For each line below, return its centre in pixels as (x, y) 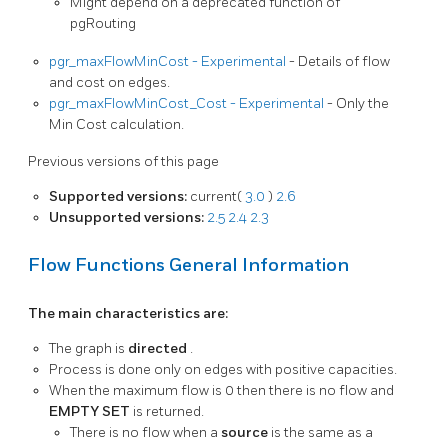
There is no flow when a (145, 432)
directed (159, 348)
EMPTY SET (91, 411)
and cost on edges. (109, 82)
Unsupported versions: (128, 218)
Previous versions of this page (123, 162)
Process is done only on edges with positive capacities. (223, 369)
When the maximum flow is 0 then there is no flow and (221, 390)
